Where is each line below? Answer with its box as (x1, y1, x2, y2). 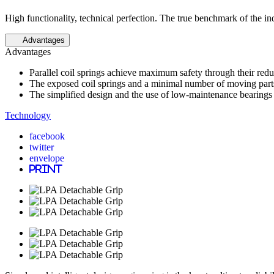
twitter (29, 141, 54, 152)
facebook (29, 130, 65, 141)
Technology (5, 109, 51, 120)
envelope (29, 152, 64, 163)
